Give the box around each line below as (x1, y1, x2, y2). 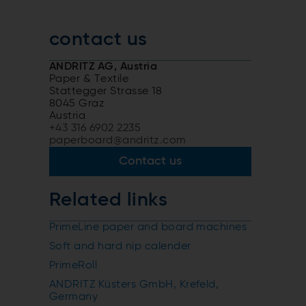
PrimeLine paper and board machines (49, 221, 247, 233)
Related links (49, 190, 168, 210)
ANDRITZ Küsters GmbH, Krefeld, (49, 279, 219, 290)
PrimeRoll (49, 260, 98, 271)
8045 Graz (49, 98, 105, 109)
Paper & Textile (49, 73, 129, 85)
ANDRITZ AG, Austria (49, 61, 158, 72)
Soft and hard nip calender (49, 240, 191, 252)
